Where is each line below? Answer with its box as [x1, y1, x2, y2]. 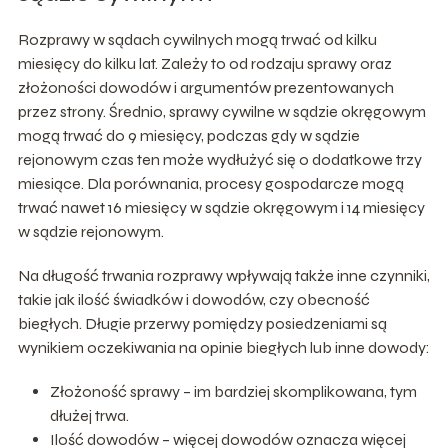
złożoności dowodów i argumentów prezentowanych [17, 77, 394, 97]
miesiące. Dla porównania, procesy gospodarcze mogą [17, 173, 404, 193]
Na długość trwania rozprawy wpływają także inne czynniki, [17, 265, 430, 285]
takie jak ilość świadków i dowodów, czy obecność [17, 289, 370, 309]
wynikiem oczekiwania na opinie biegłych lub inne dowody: [17, 337, 430, 357]
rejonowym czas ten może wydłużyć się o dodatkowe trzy [17, 149, 422, 169]
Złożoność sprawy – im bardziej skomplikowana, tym [49, 381, 417, 401]
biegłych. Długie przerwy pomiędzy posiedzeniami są [17, 313, 387, 333]
